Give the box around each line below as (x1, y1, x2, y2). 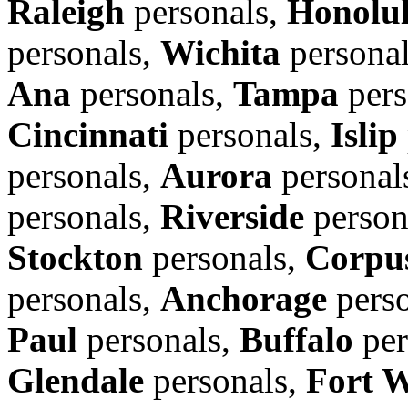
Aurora (160, 155, 272, 195)
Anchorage (160, 278, 327, 318)
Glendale (7, 360, 144, 400)
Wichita (160, 32, 280, 72)
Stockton (7, 237, 143, 277)
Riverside (160, 196, 304, 236)
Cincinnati (7, 114, 168, 154)
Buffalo (240, 319, 353, 359)
